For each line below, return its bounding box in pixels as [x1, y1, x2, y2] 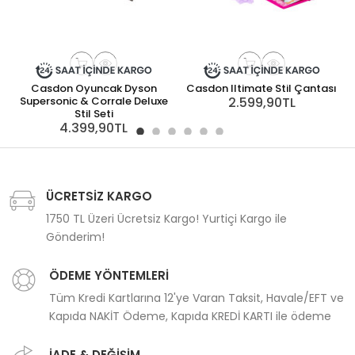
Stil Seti [74, 106, 113, 122]
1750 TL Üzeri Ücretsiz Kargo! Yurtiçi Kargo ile [46, 211, 287, 227]
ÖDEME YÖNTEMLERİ [49, 267, 169, 284]
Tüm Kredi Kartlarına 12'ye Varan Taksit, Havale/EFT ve [49, 290, 344, 307]
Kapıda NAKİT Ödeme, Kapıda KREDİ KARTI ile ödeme [49, 308, 331, 325]
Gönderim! [46, 229, 105, 246]
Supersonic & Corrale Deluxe [19, 94, 168, 109]
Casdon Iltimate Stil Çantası [186, 81, 337, 97]
